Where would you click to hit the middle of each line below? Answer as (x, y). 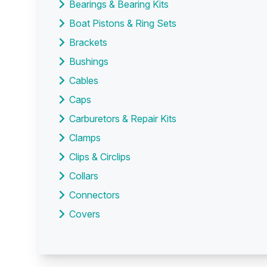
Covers (85, 214)
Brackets (88, 42)
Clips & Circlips (100, 157)
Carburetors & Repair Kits (123, 119)
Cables (84, 80)
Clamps (85, 138)
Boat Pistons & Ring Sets (123, 23)
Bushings (89, 61)
